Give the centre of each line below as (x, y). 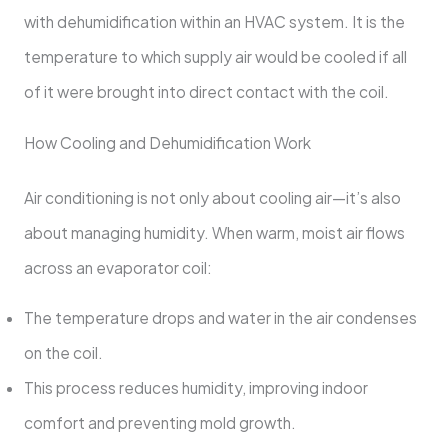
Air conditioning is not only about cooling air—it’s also (212, 197)
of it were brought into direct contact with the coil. (206, 92)
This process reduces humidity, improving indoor (195, 388)
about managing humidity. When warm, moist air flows (214, 232)
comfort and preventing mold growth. (159, 423)
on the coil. (63, 353)
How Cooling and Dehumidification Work (167, 142)
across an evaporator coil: (117, 267)
